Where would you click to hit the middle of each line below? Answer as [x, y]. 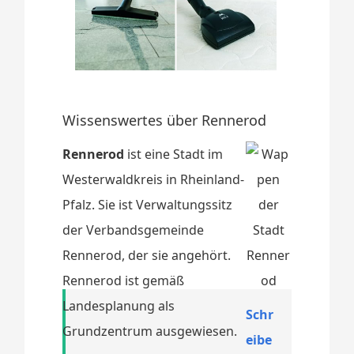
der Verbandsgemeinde [134, 230]
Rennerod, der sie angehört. [147, 255]
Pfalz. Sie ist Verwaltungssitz [148, 204]
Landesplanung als [119, 305]
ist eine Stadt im [174, 154]
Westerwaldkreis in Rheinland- [154, 179]
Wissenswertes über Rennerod [165, 120]
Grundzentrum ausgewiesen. [150, 331]
